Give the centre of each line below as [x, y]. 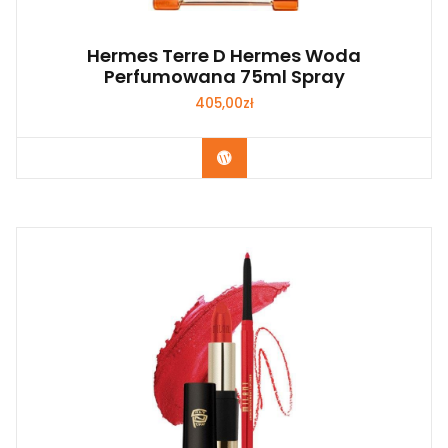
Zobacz [259, 157]
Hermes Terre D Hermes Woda [224, 56]
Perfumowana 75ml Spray [224, 77]
